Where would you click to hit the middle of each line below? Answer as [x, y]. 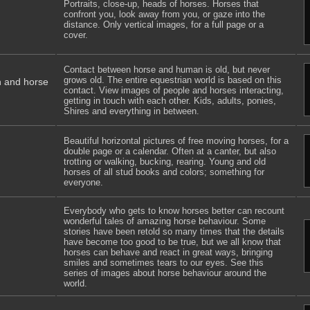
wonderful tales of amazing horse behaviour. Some [165, 221]
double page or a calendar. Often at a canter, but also [170, 151]
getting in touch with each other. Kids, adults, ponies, [170, 101]
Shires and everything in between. [131, 111]
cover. [76, 35]
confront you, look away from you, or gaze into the [164, 14]
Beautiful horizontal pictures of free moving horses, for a [176, 141]
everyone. [83, 182]
